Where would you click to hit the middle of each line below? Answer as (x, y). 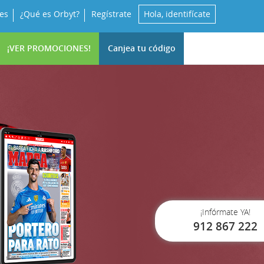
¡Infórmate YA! (225, 212)
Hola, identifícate (177, 14)
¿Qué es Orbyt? (50, 14)
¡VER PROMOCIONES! (49, 48)
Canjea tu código (141, 48)
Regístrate (111, 14)
